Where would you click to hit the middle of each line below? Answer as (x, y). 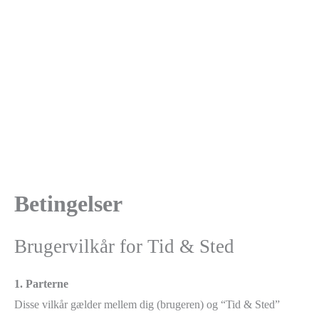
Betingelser (68, 204)
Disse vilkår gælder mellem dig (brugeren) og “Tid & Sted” (147, 304)
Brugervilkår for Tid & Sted (124, 246)
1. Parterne (41, 284)
